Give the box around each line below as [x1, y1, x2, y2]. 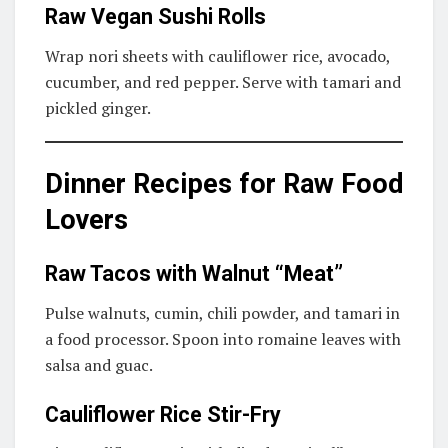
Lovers [45, 203, 128, 236]
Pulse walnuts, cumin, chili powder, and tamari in [45, 302, 400, 325]
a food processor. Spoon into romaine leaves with [45, 328, 401, 351]
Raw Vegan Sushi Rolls [45, 4, 266, 30]
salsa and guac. [45, 354, 153, 377]
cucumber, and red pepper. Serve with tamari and [45, 71, 401, 94]
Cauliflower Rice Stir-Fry [45, 401, 281, 427]
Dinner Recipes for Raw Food [45, 167, 403, 200]
